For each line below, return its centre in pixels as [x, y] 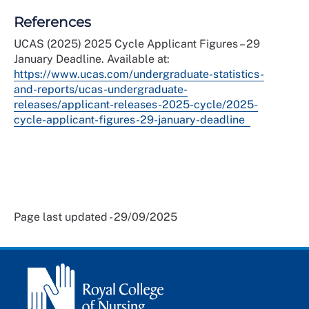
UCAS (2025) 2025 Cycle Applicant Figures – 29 [137, 44]
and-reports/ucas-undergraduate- [101, 89]
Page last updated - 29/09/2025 [96, 217]
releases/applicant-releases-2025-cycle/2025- [136, 104]
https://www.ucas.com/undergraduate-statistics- [139, 74]
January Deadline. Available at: [92, 59]
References [54, 22]
